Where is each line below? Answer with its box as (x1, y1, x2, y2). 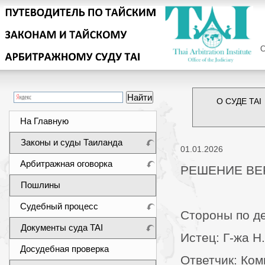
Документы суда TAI (21, 222, 103, 232)
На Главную (20, 116, 69, 126)
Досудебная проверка (20, 244, 109, 254)
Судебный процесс (20, 201, 98, 211)
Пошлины (21, 180, 60, 190)
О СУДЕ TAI (216, 96, 261, 106)
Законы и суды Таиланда (21, 137, 122, 147)
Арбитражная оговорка (20, 159, 112, 169)
